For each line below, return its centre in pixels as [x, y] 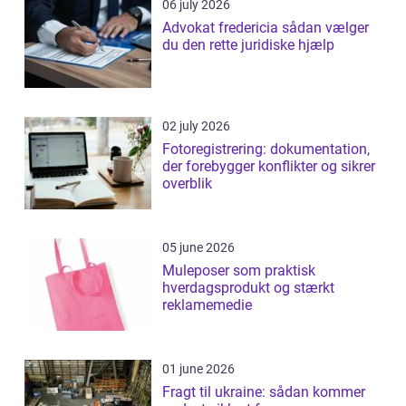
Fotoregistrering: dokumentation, [266, 150]
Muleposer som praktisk [239, 271]
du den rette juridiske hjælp [248, 45]
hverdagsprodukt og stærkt [248, 288]
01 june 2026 [198, 369]
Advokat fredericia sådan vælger [222, 28]
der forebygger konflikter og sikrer [269, 167]
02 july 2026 [196, 126]
